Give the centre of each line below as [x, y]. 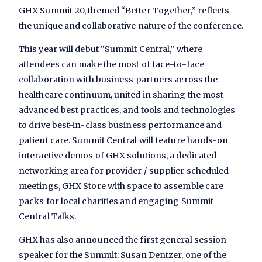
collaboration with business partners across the [118, 79]
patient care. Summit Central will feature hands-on [124, 140]
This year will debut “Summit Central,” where [111, 49]
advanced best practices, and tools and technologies [127, 110]
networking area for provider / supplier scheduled [124, 170]
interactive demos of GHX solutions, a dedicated [118, 155]
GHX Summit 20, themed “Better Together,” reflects [124, 10]
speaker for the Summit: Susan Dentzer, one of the [123, 255]
